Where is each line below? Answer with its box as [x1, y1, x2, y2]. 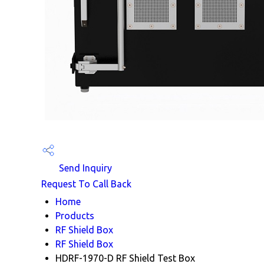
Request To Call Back [41, 178, 131, 189]
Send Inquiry [57, 163, 112, 173]
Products [55, 210, 94, 221]
